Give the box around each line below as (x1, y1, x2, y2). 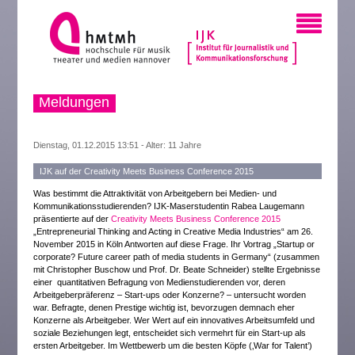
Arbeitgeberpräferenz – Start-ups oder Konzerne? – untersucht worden (33, 290, 307, 300)
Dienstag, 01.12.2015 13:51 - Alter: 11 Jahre (33, 140, 202, 150)
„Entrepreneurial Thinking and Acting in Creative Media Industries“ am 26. (33, 227, 314, 236)
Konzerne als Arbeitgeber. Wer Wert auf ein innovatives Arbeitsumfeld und (33, 315, 315, 325)
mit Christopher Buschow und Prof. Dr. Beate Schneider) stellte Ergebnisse (33, 265, 321, 274)
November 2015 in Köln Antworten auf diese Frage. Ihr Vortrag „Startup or (33, 239, 315, 249)
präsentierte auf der (33, 214, 112, 223)
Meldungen (39, 94, 110, 110)
